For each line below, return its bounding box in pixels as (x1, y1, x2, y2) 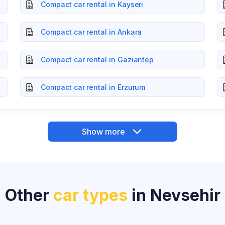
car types (53, 185, 128, 205)
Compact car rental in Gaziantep (41, 55, 154, 64)
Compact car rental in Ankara (41, 28, 142, 36)
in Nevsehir (127, 185, 220, 205)
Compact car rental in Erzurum (41, 83, 146, 91)
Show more (82, 126, 125, 137)
